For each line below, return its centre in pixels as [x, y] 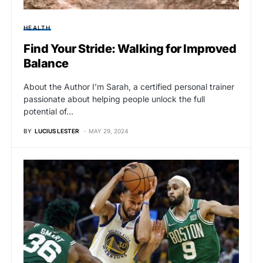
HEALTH [37, 27]
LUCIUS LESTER [57, 131]
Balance [46, 63]
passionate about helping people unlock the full [114, 99]
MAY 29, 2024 [108, 131]
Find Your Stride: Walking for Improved [130, 48]
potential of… [48, 111]
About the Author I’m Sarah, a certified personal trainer [129, 86]
